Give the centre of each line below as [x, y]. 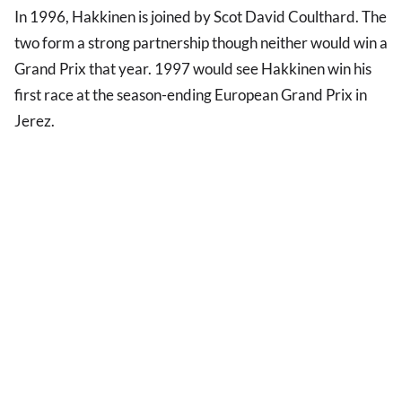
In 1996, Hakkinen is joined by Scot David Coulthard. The [201, 17]
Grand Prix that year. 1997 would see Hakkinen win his [193, 69]
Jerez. [35, 121]
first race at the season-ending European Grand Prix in [191, 95]
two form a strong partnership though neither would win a [201, 43]
